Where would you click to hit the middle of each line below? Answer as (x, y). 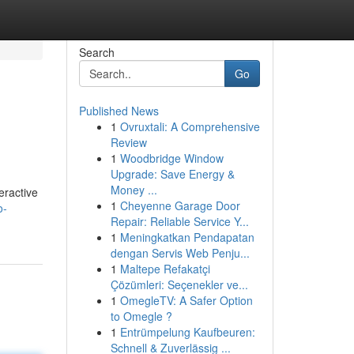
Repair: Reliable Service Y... (179, 221)
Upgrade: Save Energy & (172, 174)
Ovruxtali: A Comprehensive (190, 126)
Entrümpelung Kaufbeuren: (187, 332)
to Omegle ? (141, 316)
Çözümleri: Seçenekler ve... (179, 284)
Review (128, 142)
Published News (119, 111)
